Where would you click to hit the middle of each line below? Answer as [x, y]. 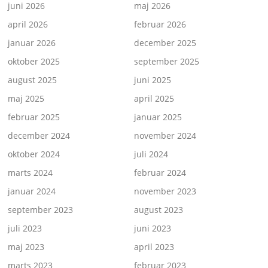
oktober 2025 [34, 61]
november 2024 [165, 135]
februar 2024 [160, 172]
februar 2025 [34, 117]
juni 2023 [153, 228]
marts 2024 [31, 172]
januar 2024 [32, 191]
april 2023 [154, 246]
